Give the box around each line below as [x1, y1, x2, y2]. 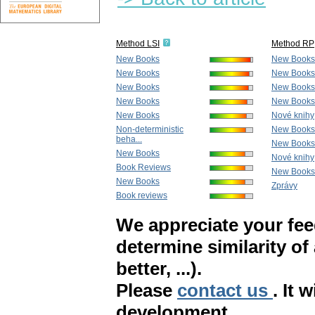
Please [116, 280, 177, 302]
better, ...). [116, 258, 202, 280]
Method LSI [116, 39, 160, 49]
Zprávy [271, 181, 297, 191]
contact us [177, 280, 273, 302]
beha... [116, 134, 142, 145]
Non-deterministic [116, 124, 184, 135]
